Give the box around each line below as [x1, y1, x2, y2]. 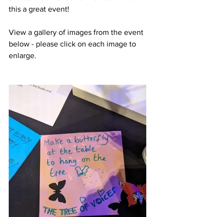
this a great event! [9, 4, 69, 13]
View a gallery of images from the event [9, 28, 145, 36]
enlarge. [9, 51, 36, 60]
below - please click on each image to [9, 39, 138, 48]
